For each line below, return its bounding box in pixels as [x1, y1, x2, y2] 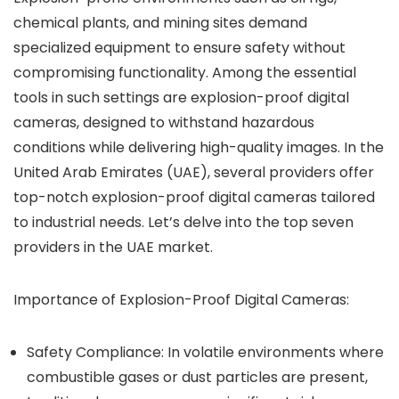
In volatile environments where [164, 342, 384, 362]
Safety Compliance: [27, 342, 164, 362]
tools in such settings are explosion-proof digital [13, 87, 349, 108]
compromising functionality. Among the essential [13, 62, 356, 83]
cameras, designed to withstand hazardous [13, 112, 314, 133]
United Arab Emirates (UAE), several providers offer [13, 162, 374, 183]
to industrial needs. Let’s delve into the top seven [13, 212, 354, 232]
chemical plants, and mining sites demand [13, 12, 307, 33]
